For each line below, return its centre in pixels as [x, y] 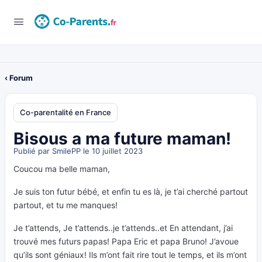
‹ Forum [19, 78]
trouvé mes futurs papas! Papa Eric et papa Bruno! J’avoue [126, 241]
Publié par [33, 151]
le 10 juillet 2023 [112, 151]
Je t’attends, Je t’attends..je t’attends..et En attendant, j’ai [123, 228]
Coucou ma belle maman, [62, 169]
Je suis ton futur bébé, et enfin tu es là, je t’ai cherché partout [131, 192]
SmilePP [66, 151]
